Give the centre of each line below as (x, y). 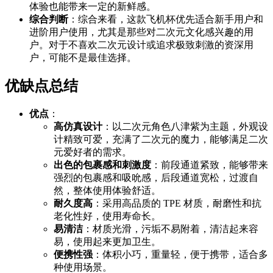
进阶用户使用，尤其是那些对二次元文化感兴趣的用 (141, 32)
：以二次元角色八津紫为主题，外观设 (185, 127)
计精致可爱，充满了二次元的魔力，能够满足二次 (161, 140)
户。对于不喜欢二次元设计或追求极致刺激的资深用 (141, 44)
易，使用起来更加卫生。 (107, 242)
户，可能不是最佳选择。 (83, 57)
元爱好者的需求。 (93, 152)
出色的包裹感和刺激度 (102, 165)
